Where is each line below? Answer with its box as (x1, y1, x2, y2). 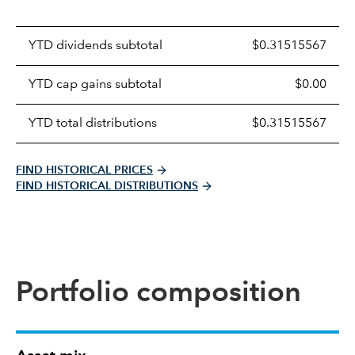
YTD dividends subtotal (29, 39, 162, 52)
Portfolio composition (16, 279, 301, 308)
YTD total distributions (29, 116, 157, 130)
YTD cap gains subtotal (29, 78, 162, 91)
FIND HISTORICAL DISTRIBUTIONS (16, 180, 198, 192)
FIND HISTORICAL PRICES (16, 164, 153, 176)
